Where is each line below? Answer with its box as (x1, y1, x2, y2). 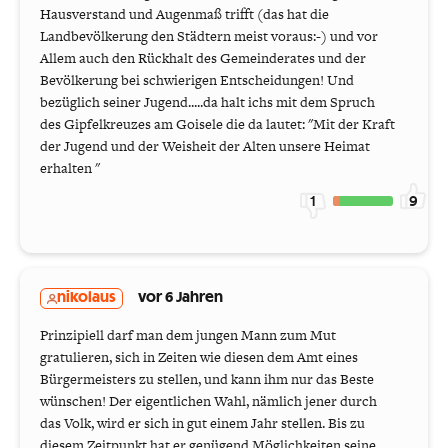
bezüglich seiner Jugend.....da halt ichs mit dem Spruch (40, 92, 375, 113)
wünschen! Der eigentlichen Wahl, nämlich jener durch (40, 391, 377, 412)
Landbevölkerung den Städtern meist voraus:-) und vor (40, 26, 378, 47)
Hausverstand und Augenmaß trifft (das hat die (40, 4, 329, 25)
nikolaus (57, 291, 116, 306)
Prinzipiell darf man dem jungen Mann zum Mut (40, 325, 336, 346)
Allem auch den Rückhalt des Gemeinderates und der (40, 48, 366, 69)
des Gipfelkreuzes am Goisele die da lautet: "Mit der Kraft (40, 114, 395, 135)
